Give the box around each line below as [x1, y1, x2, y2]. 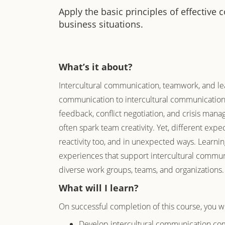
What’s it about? [59, 61, 133, 73]
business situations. [59, 18, 143, 30]
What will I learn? [59, 182, 139, 194]
